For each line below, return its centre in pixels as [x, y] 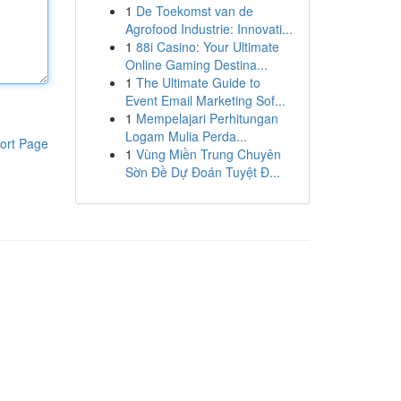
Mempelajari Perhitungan [207, 118]
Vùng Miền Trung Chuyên [208, 154]
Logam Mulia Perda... [186, 136]
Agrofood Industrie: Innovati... [209, 29]
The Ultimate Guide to [198, 82]
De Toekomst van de [194, 11]
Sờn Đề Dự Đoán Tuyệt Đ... [202, 172]
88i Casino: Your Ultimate [207, 47]
